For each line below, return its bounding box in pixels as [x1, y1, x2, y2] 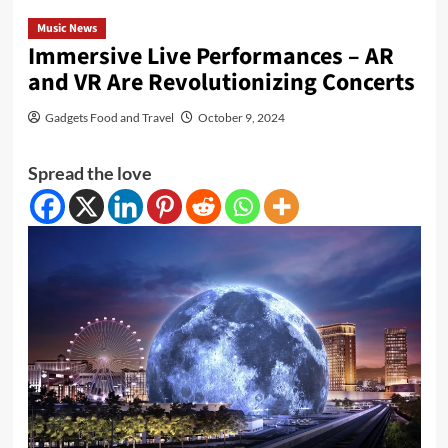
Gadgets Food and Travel [44, 109, 174, 125]
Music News [36, 19, 97, 37]
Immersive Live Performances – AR [27, 38, 394, 74]
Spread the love [27, 161, 152, 184]
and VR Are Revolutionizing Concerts [27, 64, 415, 100]
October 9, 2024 [197, 109, 285, 125]
